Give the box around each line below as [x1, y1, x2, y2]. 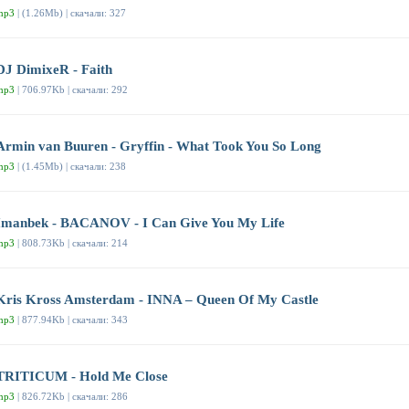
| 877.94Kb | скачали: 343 [15, 314, 128, 326]
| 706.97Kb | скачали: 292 [15, 84, 128, 96]
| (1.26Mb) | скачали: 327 [15, 7, 126, 19]
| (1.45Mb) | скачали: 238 [15, 161, 126, 173]
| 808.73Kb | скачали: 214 [15, 237, 128, 249]
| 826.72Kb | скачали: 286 [15, 391, 128, 403]
